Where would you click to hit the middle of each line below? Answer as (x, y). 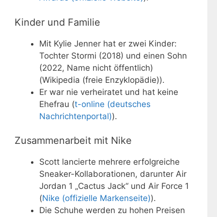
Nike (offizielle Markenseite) (96, 198)
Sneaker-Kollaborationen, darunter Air (113, 174)
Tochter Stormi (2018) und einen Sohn (113, 55)
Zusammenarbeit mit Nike (73, 141)
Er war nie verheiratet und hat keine (109, 92)
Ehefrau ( (57, 104)
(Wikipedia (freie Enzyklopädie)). (102, 80)
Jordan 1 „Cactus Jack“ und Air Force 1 (114, 186)
